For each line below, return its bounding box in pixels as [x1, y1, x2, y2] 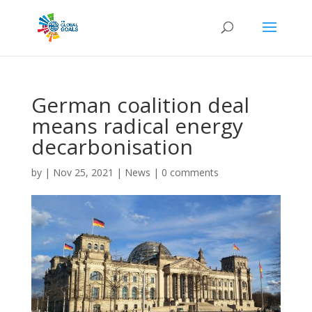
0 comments [161, 166, 219, 179]
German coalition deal [31, 91, 249, 119]
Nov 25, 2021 [52, 166, 114, 179]
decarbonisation [31, 132, 193, 161]
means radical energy [31, 111, 243, 140]
